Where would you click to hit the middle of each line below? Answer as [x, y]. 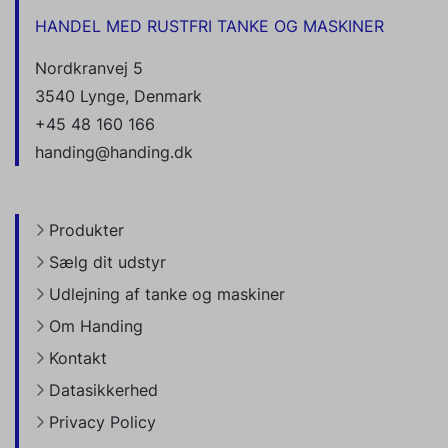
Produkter [86, 230]
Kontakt [78, 358]
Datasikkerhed [103, 390]
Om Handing [96, 326]
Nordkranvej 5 [89, 68]
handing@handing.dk [114, 152]
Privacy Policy [102, 422]
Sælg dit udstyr [107, 262]
